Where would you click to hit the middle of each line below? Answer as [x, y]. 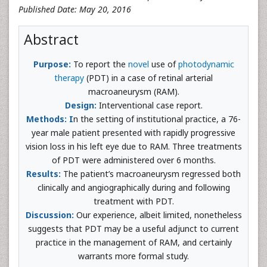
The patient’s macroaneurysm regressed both [152, 174]
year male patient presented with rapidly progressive [133, 133]
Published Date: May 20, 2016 [75, 9]
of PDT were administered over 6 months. [133, 160]
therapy [70, 78]
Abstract [51, 39]
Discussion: [51, 215]
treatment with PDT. [133, 201]
